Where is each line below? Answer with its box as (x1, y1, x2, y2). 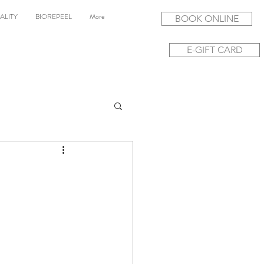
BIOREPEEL (35, 11, 72, 22)
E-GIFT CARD (186, 44, 243, 55)
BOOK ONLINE (175, 13, 239, 24)
